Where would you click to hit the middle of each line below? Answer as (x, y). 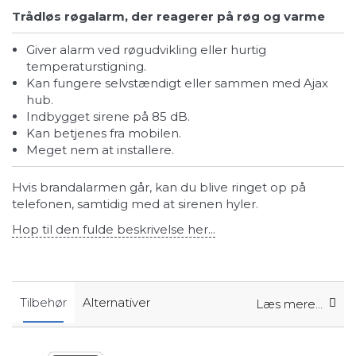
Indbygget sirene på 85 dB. (110, 116)
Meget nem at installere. (106, 150)
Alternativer (116, 302)
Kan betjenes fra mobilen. (108, 133)
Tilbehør (43, 302)
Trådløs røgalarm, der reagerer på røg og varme (168, 16)
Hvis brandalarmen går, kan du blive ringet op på (159, 187)
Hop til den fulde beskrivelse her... (114, 229)
